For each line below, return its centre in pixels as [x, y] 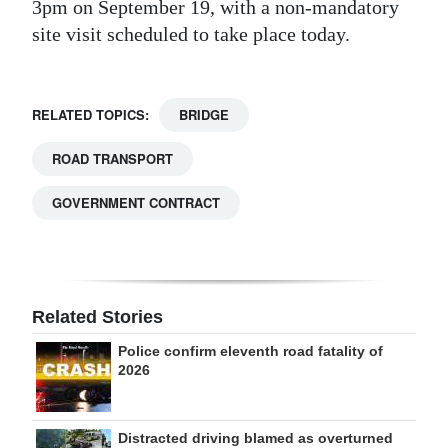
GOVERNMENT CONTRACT [136, 203]
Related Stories [97, 317]
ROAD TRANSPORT [112, 159]
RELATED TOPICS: [90, 115]
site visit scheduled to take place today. [191, 34]
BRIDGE [204, 115]
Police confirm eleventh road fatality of [250, 351]
